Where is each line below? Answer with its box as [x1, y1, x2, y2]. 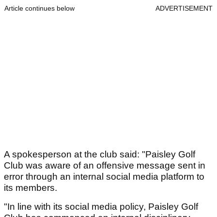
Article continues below [4, 4, 75, 13]
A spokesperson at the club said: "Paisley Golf [4, 149, 195, 160]
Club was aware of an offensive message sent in [4, 160, 205, 171]
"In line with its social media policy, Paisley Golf [4, 201, 198, 212]
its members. [4, 183, 57, 193]
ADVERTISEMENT [155, 4, 213, 13]
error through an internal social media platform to [4, 171, 204, 182]
